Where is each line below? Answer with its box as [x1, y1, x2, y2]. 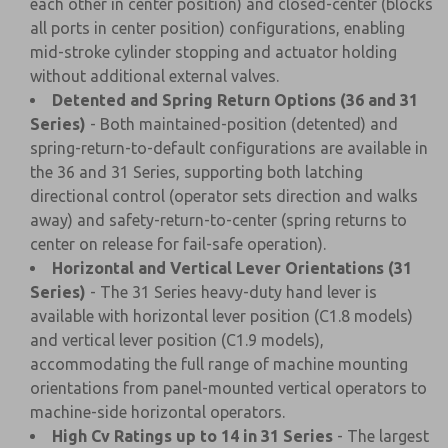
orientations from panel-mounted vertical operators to [30, 379, 427, 397]
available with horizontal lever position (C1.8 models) [30, 307, 413, 325]
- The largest [333, 427, 429, 445]
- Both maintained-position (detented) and [86, 115, 398, 133]
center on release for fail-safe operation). [30, 235, 326, 253]
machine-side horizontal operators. [30, 403, 285, 421]
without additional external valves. [30, 67, 279, 85]
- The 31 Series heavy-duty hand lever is [86, 283, 377, 301]
